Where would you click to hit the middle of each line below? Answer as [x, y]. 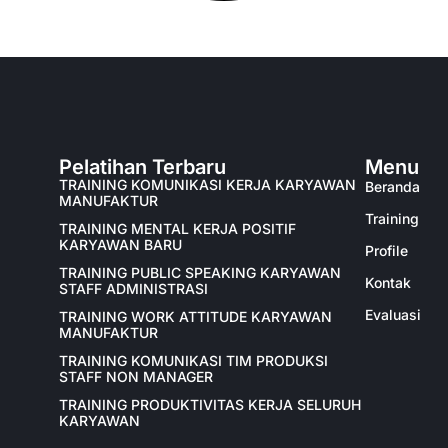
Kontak [387, 283]
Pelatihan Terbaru [142, 167]
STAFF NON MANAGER [135, 377]
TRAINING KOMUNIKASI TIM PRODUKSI [193, 361]
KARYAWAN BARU [120, 245]
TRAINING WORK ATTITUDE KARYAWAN [195, 317]
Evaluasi [392, 315]
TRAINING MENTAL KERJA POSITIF [177, 229]
